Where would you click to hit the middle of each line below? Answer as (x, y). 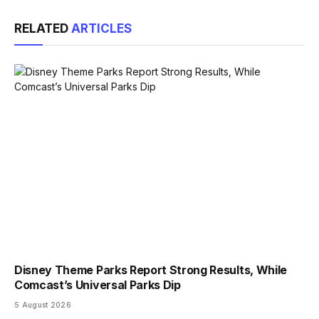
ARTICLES (101, 28)
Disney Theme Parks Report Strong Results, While (151, 270)
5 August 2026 (43, 304)
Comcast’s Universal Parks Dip (98, 284)
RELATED (43, 28)
